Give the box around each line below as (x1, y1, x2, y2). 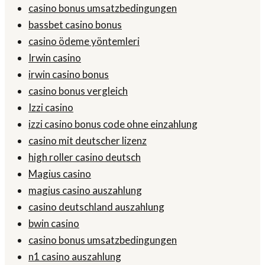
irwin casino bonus (28, 68, 109, 81)
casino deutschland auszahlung (28, 201, 164, 214)
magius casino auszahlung (28, 184, 142, 197)
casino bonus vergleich (28, 85, 128, 98)
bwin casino (28, 217, 79, 230)
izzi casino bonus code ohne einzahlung (28, 118, 198, 131)
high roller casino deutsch (28, 151, 141, 164)
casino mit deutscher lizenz (28, 134, 147, 147)
